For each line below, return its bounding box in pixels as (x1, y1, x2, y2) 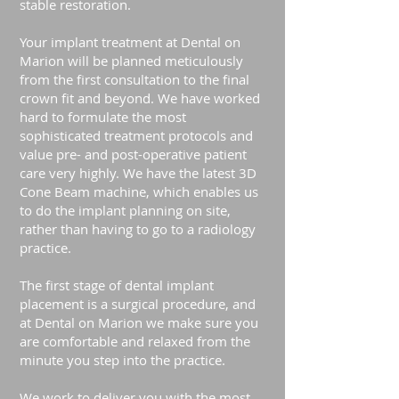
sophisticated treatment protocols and (20, 126, 253, 144)
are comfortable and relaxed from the (20, 332, 250, 350)
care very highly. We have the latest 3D (20, 164, 256, 182)
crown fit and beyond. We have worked (20, 89, 260, 107)
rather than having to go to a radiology (20, 220, 256, 238)
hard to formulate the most (20, 108, 186, 126)
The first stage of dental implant (20, 276, 214, 294)
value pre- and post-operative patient (20, 145, 247, 163)
